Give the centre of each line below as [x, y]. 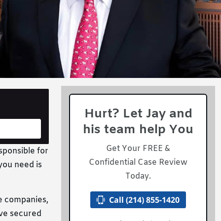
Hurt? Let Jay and [138, 114]
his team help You [138, 130]
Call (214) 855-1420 [145, 200]
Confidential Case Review [138, 163]
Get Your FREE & [138, 149]
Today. [138, 176]
